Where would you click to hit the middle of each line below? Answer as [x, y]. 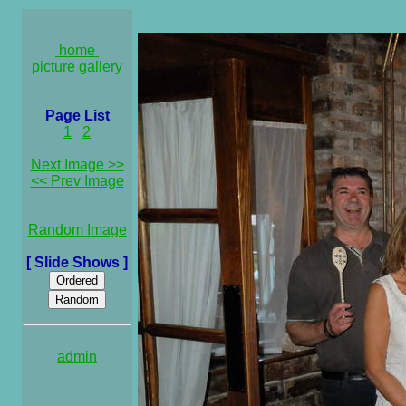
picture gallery [77, 67]
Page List [77, 116]
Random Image [77, 230]
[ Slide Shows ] [77, 262]
